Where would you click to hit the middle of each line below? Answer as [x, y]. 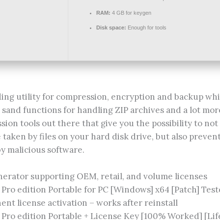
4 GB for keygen [131, 13]
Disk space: [111, 27]
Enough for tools [146, 27]
